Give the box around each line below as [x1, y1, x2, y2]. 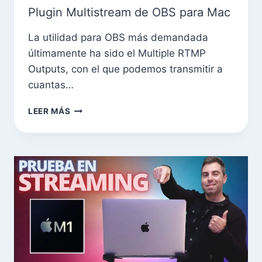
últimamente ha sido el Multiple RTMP [28, 47, 206, 59]
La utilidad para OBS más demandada [28, 31, 208, 43]
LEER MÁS [28, 106, 71, 116]
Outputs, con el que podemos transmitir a [28, 63, 223, 75]
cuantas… [28, 78, 74, 91]
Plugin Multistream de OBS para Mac [28, 5, 230, 19]
